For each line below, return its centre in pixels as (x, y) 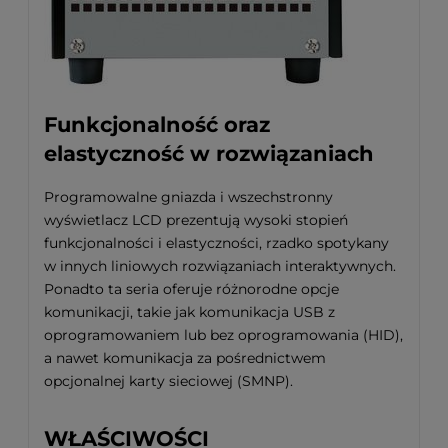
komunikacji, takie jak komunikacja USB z (189, 311)
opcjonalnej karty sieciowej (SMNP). (168, 380)
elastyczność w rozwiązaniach (209, 154)
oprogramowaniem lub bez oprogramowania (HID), (223, 334)
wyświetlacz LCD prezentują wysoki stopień (196, 219)
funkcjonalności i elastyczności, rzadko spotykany (216, 242)
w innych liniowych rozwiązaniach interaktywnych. (220, 265)
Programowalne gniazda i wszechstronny (188, 196)
